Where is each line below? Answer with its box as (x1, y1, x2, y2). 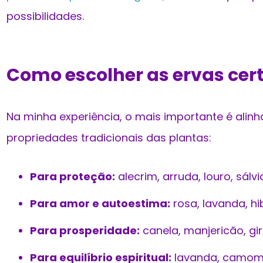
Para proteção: (30, 169, 115, 184)
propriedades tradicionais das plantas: (6, 130, 211, 146)
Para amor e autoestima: (30, 196, 170, 211)
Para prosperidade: (30, 223, 140, 238)
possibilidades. (6, 9, 84, 24)
